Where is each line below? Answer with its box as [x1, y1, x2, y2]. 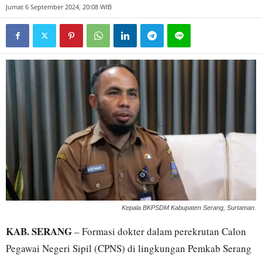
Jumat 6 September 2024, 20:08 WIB [6, 2, 112, 11]
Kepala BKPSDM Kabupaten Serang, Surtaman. [122, 204, 256, 211]
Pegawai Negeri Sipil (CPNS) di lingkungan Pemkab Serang [6, 241, 251, 255]
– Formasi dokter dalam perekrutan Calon [72, 224, 246, 238]
